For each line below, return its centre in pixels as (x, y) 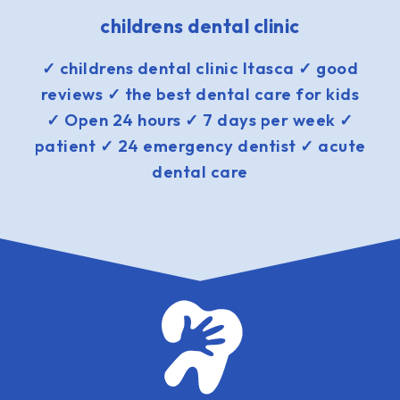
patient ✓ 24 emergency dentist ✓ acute (200, 146)
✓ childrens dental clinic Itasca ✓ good (200, 68)
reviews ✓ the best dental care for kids (200, 94)
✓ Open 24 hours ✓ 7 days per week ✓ (200, 120)
